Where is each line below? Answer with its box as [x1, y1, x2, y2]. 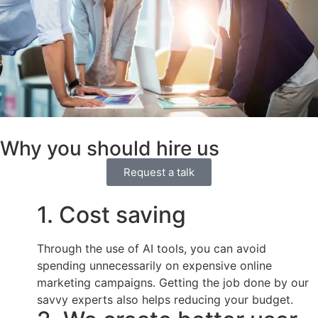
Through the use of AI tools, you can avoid [37, 241, 266, 256]
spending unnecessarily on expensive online [37, 258, 272, 273]
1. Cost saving [37, 201, 186, 229]
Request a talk [124, 165, 194, 180]
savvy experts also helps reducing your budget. [37, 292, 293, 307]
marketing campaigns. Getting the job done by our [37, 275, 309, 290]
